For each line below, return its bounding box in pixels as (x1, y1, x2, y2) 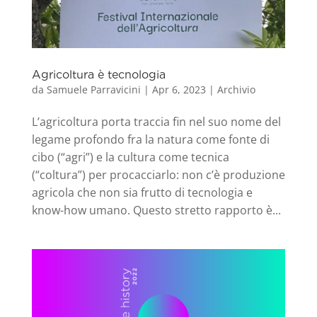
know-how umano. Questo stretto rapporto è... (31, 202, 281, 219)
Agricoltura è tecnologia (31, 68, 166, 82)
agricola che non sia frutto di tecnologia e (31, 185, 253, 201)
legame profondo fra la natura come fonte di (31, 132, 270, 148)
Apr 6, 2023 (151, 83, 206, 97)
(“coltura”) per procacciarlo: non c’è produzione (31, 167, 285, 183)
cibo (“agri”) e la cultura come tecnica (31, 149, 229, 166)
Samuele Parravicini (46, 83, 141, 97)
